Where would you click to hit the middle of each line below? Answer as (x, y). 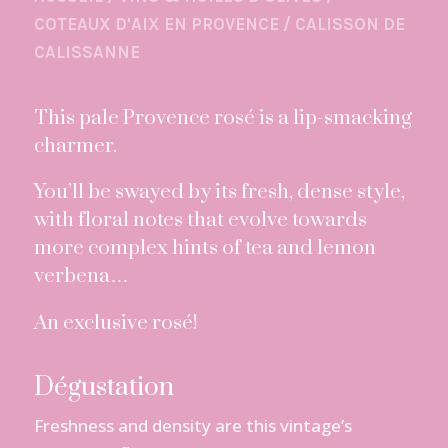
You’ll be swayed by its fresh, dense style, (219, 192)
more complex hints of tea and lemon (204, 248)
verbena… (81, 276)
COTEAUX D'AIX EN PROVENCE (156, 24)
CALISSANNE (86, 52)
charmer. (75, 145)
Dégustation (103, 388)
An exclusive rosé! (115, 323)
